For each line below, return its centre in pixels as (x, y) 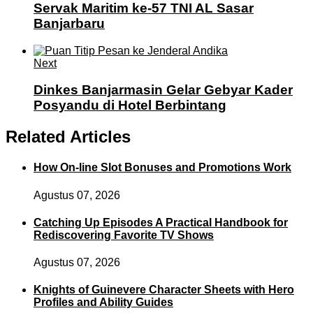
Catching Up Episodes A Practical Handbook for (161, 222)
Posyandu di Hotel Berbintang (130, 105)
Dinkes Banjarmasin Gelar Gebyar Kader (163, 90)
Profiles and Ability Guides (103, 303)
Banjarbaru (69, 23)
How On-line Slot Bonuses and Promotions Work (162, 168)
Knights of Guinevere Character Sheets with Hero (164, 290)
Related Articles (68, 137)
